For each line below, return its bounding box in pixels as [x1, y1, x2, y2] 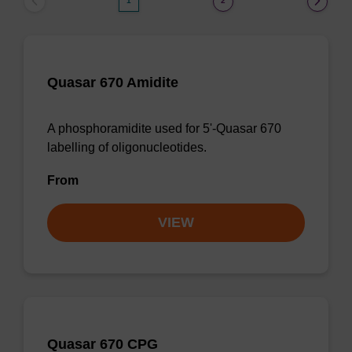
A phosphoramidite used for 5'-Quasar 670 [47, 122, 281, 135]
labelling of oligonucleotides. [47, 141, 207, 154]
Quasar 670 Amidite [47, 75, 178, 90]
